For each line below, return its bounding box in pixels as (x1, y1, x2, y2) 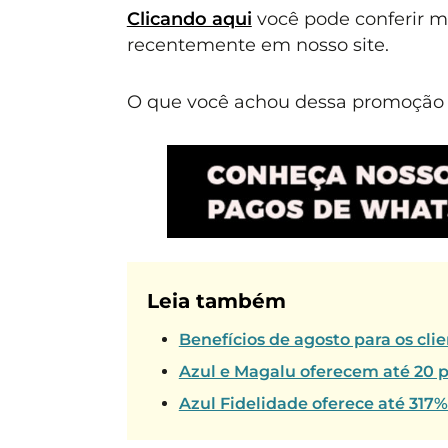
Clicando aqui (126, 8, 252, 30)
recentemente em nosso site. (126, 34, 389, 56)
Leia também (146, 289, 286, 314)
